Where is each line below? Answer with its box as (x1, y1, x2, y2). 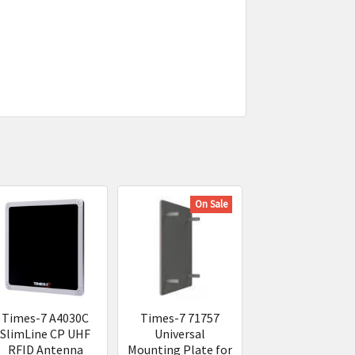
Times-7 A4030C (2, 309, 90, 326)
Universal (155, 325, 206, 342)
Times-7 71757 (140, 309, 220, 326)
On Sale (195, 197, 228, 211)
